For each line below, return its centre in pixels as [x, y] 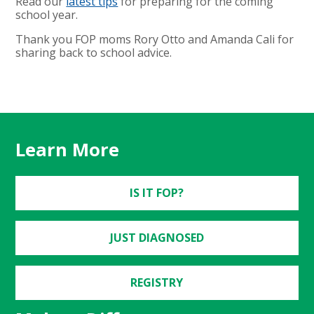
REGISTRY [157, 282]
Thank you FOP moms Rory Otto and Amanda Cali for [155, 39]
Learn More [68, 149]
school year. [47, 14]
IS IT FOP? [157, 192]
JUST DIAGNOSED [157, 237]
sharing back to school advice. [94, 52]
